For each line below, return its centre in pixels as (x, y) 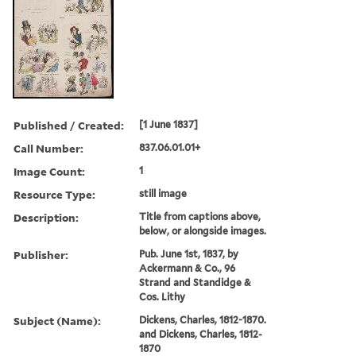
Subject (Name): (57, 320)
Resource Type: (54, 194)
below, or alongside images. (203, 230)
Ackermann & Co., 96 (188, 268)
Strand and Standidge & (195, 282)
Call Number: (48, 148)
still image (163, 193)
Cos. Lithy (163, 296)
